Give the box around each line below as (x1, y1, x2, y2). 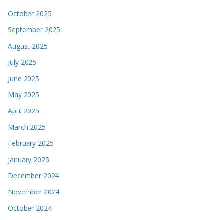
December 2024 (8, 170, 59, 180)
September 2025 (8, 25, 60, 34)
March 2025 (8, 122, 46, 132)
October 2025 (8, 8, 52, 18)
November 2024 (8, 187, 59, 196)
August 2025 (8, 41, 48, 51)
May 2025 (8, 89, 39, 99)
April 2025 (8, 106, 39, 115)
